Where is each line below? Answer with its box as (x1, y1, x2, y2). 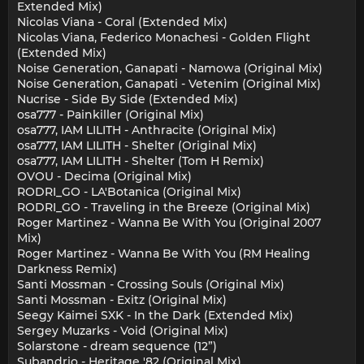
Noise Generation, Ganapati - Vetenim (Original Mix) (17, 76, 321, 92)
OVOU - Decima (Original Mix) (17, 169, 192, 184)
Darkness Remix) (17, 262, 117, 277)
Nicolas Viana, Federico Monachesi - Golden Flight (17, 30, 310, 45)
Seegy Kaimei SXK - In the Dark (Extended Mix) (17, 308, 293, 323)
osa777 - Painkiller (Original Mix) (17, 107, 204, 123)
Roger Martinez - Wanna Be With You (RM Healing (17, 246, 310, 262)
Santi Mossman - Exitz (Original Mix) (17, 292, 227, 308)
